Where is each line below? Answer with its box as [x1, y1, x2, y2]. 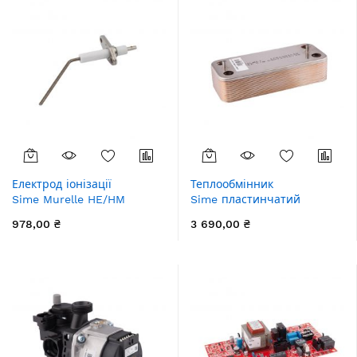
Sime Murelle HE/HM [12, 193, 125, 206]
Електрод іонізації [12, 178, 112, 190]
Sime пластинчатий [190, 193, 300, 206]
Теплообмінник [190, 178, 273, 190]
